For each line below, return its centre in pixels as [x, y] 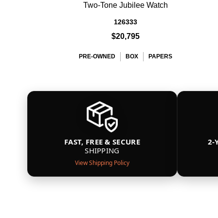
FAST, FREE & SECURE [102, 142]
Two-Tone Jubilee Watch [126, 5]
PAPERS [160, 56]
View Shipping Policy [102, 163]
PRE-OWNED [97, 56]
